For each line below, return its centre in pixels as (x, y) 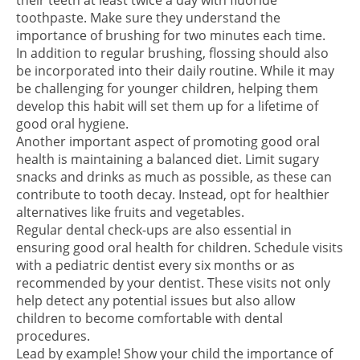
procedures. (53, 336)
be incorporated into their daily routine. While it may (175, 71)
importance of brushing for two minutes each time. (171, 35)
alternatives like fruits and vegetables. (130, 212)
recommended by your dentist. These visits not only (173, 283)
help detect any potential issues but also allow (155, 301)
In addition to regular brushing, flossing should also (172, 53)
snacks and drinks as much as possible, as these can (174, 177)
